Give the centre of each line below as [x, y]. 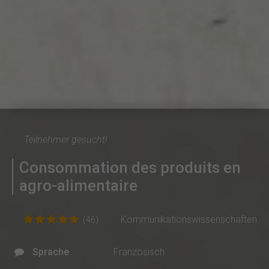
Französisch [139, 252]
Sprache [51, 252]
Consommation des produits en [130, 168]
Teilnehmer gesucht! [66, 140]
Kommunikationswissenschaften [189, 220]
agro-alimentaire [78, 186]
